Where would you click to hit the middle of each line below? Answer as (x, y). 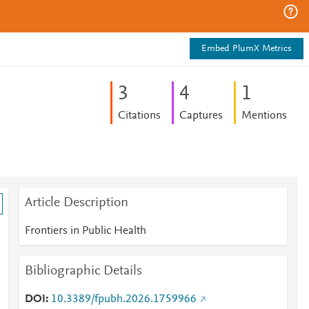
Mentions (264, 116)
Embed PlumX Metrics (247, 49)
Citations (139, 116)
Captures (201, 116)
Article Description (76, 203)
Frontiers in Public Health (85, 231)
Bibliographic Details (83, 271)
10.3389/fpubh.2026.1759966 (123, 299)
